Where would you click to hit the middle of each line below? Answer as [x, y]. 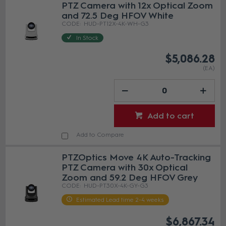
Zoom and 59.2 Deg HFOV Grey [130, 178]
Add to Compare [100, 135]
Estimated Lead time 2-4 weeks [120, 200]
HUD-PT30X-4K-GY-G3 [116, 186]
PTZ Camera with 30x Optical [125, 168]
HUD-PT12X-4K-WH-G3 [117, 24]
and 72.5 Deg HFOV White [118, 16]
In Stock [88, 38]
